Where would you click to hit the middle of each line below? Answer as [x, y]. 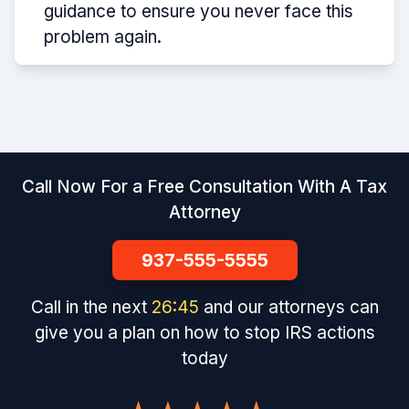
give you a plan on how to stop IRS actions [204, 333]
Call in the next [91, 308]
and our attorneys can [291, 308]
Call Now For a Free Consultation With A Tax [204, 187]
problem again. [103, 37]
